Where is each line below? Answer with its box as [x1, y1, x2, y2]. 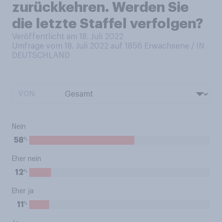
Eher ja [12, 188, 34, 195]
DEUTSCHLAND [12, 52, 70, 59]
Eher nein [12, 156, 41, 163]
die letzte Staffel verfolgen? [12, 17, 203, 31]
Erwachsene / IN [144, 42, 205, 50]
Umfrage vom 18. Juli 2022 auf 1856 [12, 42, 144, 50]
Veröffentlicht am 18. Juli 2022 [12, 33, 123, 41]
